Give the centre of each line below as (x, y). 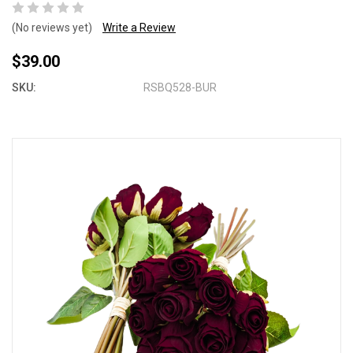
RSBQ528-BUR (180, 87)
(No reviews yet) (52, 28)
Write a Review (139, 28)
